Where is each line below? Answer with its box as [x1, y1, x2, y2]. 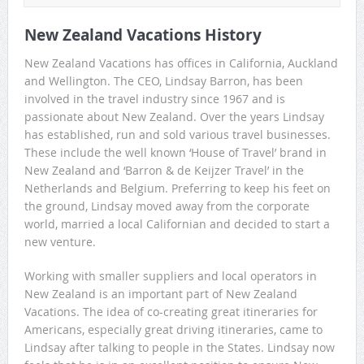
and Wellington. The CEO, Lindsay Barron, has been [24, 73, 303, 89]
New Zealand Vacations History [24, 24, 262, 46]
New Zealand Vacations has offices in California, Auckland [24, 55, 338, 71]
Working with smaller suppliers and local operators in [24, 268, 317, 284]
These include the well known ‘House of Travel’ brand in [24, 145, 327, 161]
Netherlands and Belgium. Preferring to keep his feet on [24, 180, 331, 197]
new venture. [24, 234, 96, 250]
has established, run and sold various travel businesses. [24, 127, 331, 143]
